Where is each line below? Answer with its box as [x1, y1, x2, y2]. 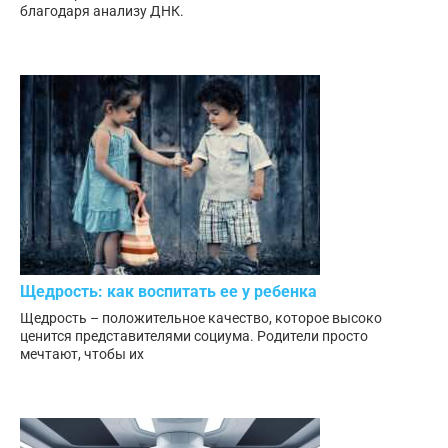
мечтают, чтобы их [20, 345, 144, 362]
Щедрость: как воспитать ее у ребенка [20, 281, 317, 301]
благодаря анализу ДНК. [20, 3, 184, 20]
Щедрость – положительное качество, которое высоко [20, 309, 382, 326]
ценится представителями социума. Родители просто [20, 327, 368, 344]
